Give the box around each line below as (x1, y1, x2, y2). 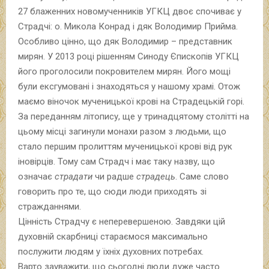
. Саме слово (175, 171, 229, 182)
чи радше (92, 171, 136, 182)
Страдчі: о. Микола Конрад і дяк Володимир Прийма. (18, 20, 238, 32)
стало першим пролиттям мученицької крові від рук (18, 141, 232, 152)
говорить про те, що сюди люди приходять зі (18, 186, 207, 197)
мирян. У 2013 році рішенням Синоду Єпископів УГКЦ (18, 50, 239, 62)
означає (18, 171, 55, 182)
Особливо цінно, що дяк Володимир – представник (18, 35, 232, 47)
